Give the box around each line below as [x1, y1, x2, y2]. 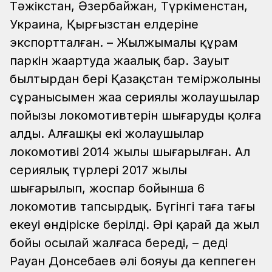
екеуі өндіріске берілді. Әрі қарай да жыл [10, 217, 259, 233]
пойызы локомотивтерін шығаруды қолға [10, 108, 261, 123]
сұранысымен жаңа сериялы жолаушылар [10, 90, 260, 105]
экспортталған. [10, 35, 103, 50]
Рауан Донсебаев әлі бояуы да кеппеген [10, 254, 256, 269]
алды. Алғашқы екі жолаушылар [10, 126, 204, 141]
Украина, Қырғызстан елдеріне [10, 17, 199, 32]
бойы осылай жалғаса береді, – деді [10, 236, 228, 251]
